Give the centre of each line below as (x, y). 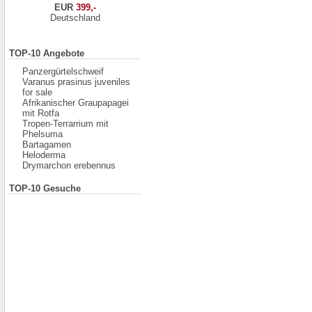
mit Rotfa (41, 113)
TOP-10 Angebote (47, 53)
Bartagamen (47, 145)
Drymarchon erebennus (69, 165)
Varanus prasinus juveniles (76, 82)
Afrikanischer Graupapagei (76, 103)
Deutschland (75, 18)
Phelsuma (42, 134)
